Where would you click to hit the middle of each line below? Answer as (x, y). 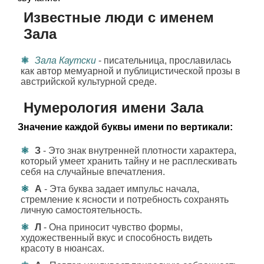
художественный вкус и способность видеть (116, 238)
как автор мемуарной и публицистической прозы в (131, 71)
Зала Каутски (65, 60)
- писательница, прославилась (164, 60)
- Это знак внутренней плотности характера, (138, 151)
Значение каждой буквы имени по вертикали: (125, 127)
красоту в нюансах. (62, 248)
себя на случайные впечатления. (93, 172)
